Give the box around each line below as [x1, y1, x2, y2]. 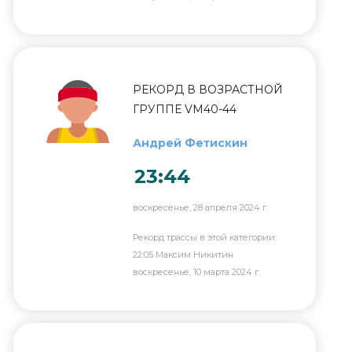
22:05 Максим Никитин [133, 249, 233, 260]
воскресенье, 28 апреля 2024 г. [133, 202, 268, 213]
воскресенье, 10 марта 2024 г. [133, 266, 260, 277]
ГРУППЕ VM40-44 [133, 102, 236, 116]
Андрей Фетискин [133, 136, 247, 150]
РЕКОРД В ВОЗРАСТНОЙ [133, 82, 283, 97]
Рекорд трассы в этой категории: [133, 232, 277, 243]
